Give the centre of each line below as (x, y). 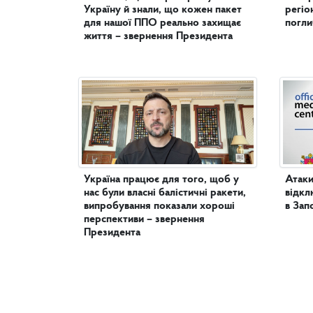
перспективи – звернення (144, 220)
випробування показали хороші (159, 206)
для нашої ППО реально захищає (162, 23)
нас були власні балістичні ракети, (165, 193)
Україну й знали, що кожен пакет (163, 10)
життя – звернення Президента (158, 37)
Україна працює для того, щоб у (161, 180)
